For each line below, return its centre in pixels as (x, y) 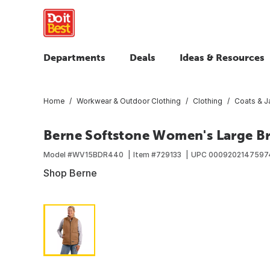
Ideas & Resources (222, 57)
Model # (58, 154)
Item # (145, 154)
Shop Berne (70, 173)
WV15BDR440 (98, 154)
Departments (74, 57)
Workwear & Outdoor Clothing (129, 101)
